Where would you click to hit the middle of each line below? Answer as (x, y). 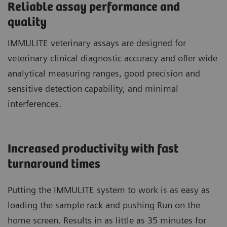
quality (27, 22)
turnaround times (55, 164)
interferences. (34, 103)
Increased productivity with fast (93, 149)
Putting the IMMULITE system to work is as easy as (109, 190)
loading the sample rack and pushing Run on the (104, 205)
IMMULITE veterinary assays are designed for (97, 43)
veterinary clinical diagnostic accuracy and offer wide (112, 58)
